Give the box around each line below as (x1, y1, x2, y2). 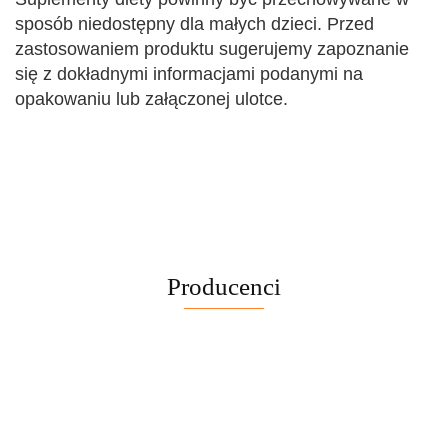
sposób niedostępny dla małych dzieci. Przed (15, 14, 374, 35)
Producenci (167, 273, 281, 301)
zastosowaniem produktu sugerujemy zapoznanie (15, 39, 409, 60)
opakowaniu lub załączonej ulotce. (15, 89, 288, 110)
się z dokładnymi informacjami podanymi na (15, 64, 363, 85)
